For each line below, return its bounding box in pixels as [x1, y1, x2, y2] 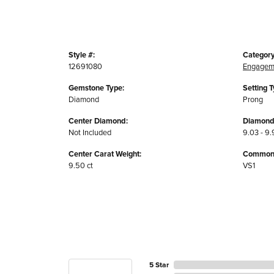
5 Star [149, 259, 169, 270]
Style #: [68, 49, 95, 61]
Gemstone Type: [68, 82, 124, 94]
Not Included [68, 127, 111, 138]
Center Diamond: [68, 115, 128, 127]
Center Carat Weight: [68, 148, 141, 160]
